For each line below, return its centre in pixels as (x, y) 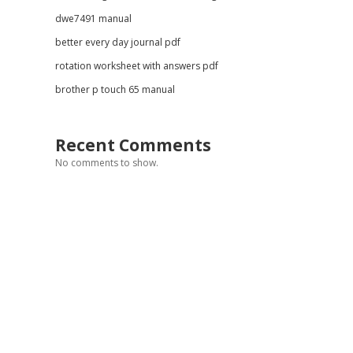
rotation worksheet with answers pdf (136, 66)
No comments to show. (106, 163)
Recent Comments (133, 145)
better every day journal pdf (117, 42)
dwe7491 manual (93, 19)
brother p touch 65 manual (115, 89)
